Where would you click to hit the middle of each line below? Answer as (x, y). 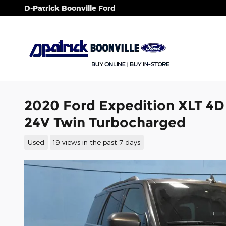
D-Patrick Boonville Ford (70, 8)
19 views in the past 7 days (97, 142)
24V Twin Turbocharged (105, 122)
